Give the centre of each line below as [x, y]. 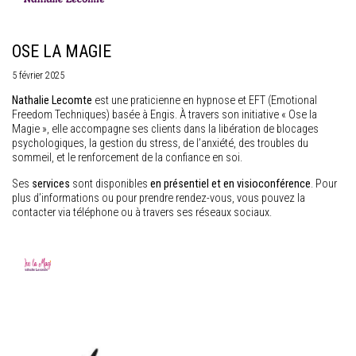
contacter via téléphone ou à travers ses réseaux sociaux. [142, 213]
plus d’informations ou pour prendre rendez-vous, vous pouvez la [159, 199]
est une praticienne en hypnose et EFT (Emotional [205, 101]
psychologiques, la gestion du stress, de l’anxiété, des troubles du [160, 144]
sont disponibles [111, 184]
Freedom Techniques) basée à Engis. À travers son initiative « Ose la [164, 115]
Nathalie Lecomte [52, 101]
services [52, 184]
